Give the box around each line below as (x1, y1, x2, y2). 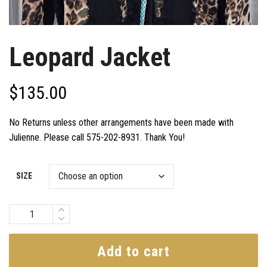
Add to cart (97, 243, 170, 260)
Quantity (9, 207, 43, 219)
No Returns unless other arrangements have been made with (9, 117, 234, 129)
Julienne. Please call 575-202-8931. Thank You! (9, 132, 185, 144)
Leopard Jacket (9, 42, 170, 73)
